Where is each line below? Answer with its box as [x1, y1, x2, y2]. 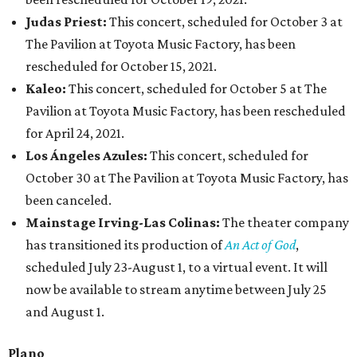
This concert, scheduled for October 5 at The [69, 80, 327, 96]
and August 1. [25, 304, 104, 320]
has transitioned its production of [25, 237, 225, 253]
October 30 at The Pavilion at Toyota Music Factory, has [25, 170, 348, 186]
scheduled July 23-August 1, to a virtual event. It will [25, 259, 328, 275]
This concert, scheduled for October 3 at [109, 14, 343, 29]
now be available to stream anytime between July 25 [25, 281, 327, 297]
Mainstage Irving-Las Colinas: [25, 214, 220, 230]
